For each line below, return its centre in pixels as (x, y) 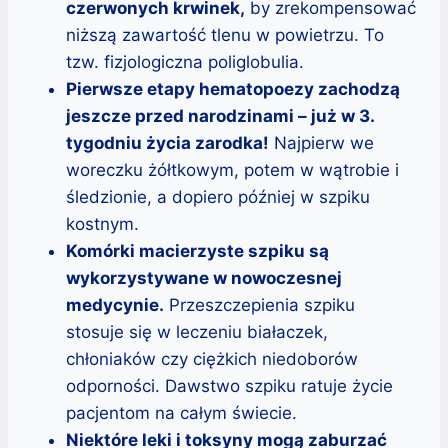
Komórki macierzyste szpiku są (197, 250)
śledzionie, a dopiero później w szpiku (218, 196)
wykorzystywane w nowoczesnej (204, 277)
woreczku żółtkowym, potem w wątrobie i (232, 169)
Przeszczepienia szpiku (259, 304)
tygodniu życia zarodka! (167, 142)
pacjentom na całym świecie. (181, 412)
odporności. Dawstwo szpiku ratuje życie (229, 385)
